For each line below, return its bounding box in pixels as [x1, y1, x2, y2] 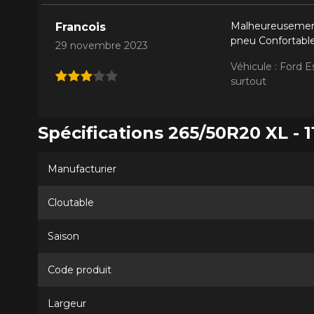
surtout [230, 75, 266, 88]
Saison [47, 230, 79, 243]
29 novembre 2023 [55, 39, 148, 53]
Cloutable [47, 196, 94, 210]
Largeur [47, 297, 86, 310]
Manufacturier [47, 163, 116, 176]
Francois [55, 20, 106, 34]
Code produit [47, 264, 111, 277]
